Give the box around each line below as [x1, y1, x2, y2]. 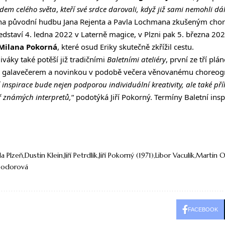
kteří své [60, 4, 87, 15]
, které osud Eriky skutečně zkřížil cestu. [57, 42, 194, 52]
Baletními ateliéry [107, 54, 166, 65]
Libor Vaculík [155, 151, 194, 160]
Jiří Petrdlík [64, 151, 97, 160]
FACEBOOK [188, 206, 218, 213]
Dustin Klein [25, 151, 63, 160]
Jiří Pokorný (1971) [99, 151, 154, 160]
